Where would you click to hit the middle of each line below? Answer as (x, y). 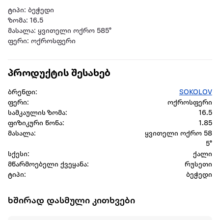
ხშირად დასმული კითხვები (71, 201)
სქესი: (19, 155)
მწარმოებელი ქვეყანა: (48, 165)
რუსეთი (198, 165)
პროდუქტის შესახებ (59, 74)
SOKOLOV (195, 93)
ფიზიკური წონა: (36, 124)
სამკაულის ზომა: (38, 113)
